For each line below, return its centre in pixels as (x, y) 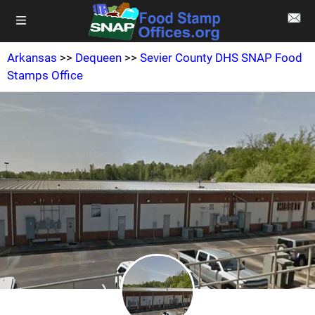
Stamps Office (45, 75)
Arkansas (32, 58)
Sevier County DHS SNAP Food (221, 58)
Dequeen (98, 58)
